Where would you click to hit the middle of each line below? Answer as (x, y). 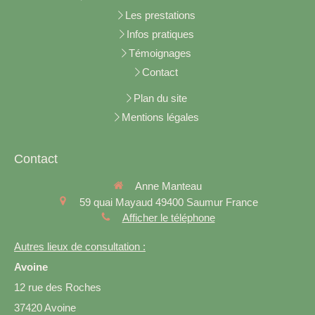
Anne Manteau (168, 186)
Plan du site (160, 98)
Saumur (204, 202)
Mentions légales (160, 117)
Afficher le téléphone (168, 218)
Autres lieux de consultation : (80, 247)
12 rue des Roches (58, 288)
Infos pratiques (160, 34)
